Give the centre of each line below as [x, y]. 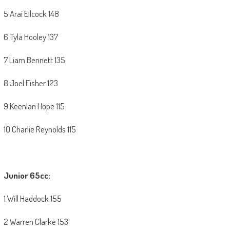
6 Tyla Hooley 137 [31, 37]
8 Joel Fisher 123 [31, 83]
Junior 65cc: [27, 176]
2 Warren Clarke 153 [36, 222]
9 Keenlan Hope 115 [34, 106]
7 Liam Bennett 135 [34, 60]
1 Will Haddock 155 [32, 199]
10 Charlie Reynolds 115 [40, 129]
